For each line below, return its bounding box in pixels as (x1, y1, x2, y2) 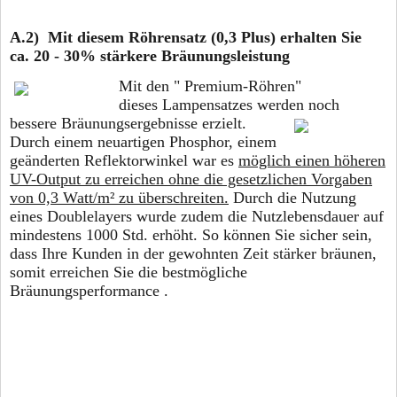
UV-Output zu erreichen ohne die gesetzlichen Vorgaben (10, 170, 372, 189)
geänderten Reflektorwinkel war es (10, 152, 238, 170)
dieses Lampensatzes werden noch (119, 96, 339, 114)
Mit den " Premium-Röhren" (119, 77, 301, 96)
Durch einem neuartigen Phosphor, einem (10, 133, 276, 152)
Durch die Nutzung (229, 189, 356, 207)
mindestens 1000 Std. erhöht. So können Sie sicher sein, (10, 226, 372, 245)
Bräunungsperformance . (10, 282, 168, 300)
